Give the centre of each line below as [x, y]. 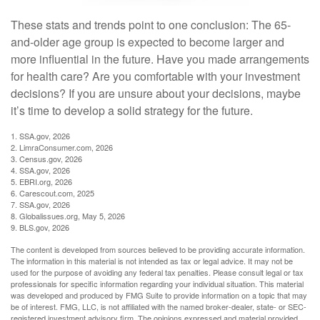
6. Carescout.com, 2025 [52, 192]
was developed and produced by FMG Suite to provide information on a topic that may [159, 295]
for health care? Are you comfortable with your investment [155, 76]
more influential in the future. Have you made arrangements [160, 59]
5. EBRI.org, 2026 [41, 181]
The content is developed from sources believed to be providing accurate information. [158, 249]
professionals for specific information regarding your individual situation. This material [157, 283]
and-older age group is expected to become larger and [147, 41]
